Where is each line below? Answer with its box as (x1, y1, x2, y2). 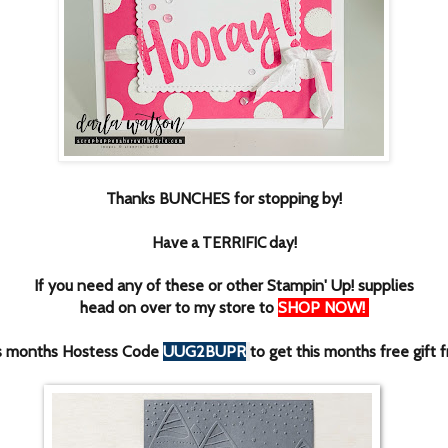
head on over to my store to (79, 298, 274, 318)
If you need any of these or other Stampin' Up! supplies (34, 276, 414, 296)
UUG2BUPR (162, 342, 246, 362)
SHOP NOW (277, 298, 362, 318)
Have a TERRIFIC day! (151, 233, 297, 253)
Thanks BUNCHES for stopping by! (106, 189, 342, 209)
